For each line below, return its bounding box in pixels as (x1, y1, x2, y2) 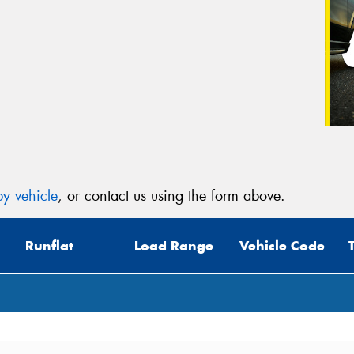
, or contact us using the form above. (58, 186, 285, 205)
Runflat (25, 237, 73, 255)
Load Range (134, 237, 213, 255)
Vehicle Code (239, 237, 325, 255)
